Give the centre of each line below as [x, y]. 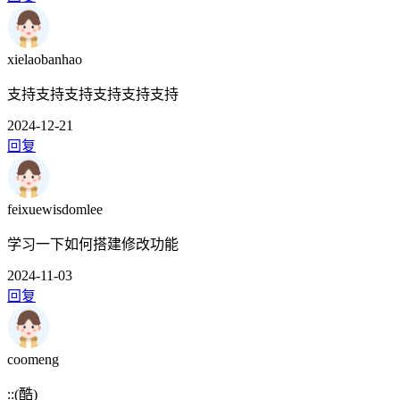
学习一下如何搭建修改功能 [93, 245]
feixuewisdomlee [55, 210]
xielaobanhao [45, 60]
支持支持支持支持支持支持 [93, 95]
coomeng [33, 360]
